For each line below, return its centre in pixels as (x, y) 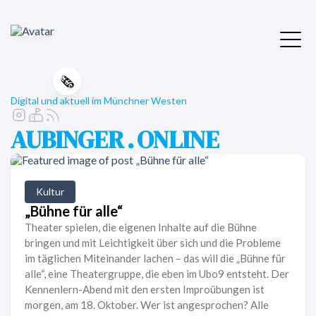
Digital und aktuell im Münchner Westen (99, 101)
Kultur (50, 192)
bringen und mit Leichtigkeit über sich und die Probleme (153, 243)
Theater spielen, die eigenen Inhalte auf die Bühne (141, 227)
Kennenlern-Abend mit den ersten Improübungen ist (145, 289)
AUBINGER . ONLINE (115, 140)
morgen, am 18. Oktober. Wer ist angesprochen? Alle (147, 305)
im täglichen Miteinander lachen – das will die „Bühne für (155, 258)
